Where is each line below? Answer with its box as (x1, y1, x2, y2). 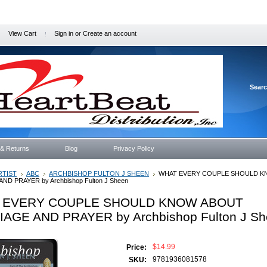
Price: (126, 243, 147, 252)
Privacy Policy (113, 145, 154, 152)
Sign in (54, 30, 73, 37)
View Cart (8, 30, 36, 37)
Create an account (83, 30, 136, 37)
